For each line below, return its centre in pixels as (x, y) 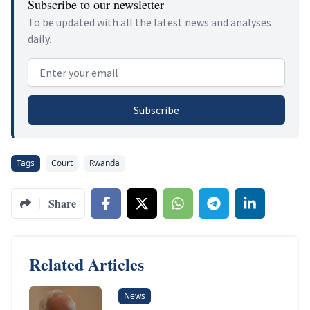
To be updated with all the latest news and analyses (149, 22)
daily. (39, 39)
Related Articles (86, 264)
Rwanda (104, 163)
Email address (64, 66)
